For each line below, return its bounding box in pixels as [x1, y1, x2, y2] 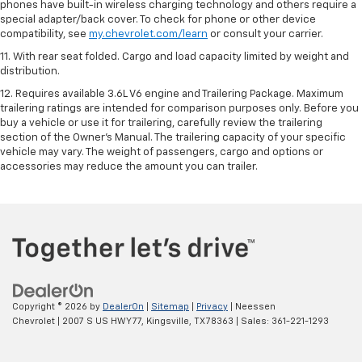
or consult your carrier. [208, 29, 323, 40]
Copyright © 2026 [12, 301, 90, 311]
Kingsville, [144, 316, 192, 326]
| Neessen [228, 301, 276, 311]
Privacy [196, 301, 228, 311]
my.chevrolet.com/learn [89, 29, 208, 40]
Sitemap [151, 301, 189, 311]
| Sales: [234, 316, 271, 326]
